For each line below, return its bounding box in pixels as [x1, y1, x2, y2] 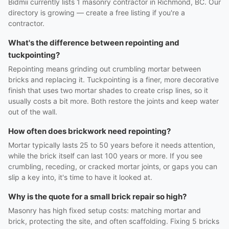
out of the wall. [8, 107, 57, 116]
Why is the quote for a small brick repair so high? [8, 192, 187, 201]
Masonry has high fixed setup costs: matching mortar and [8, 206, 201, 215]
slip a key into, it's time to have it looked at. [8, 173, 152, 181]
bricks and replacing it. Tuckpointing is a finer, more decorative [8, 75, 219, 84]
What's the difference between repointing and [8, 38, 179, 48]
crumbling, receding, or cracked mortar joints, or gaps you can [8, 162, 217, 171]
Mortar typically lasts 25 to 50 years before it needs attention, [8, 141, 215, 149]
